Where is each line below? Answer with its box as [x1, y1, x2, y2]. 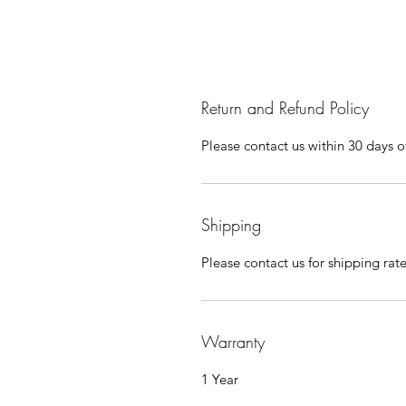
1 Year [201, 371, 238, 388]
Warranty [201, 331, 265, 353]
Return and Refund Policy [201, 97, 369, 119]
